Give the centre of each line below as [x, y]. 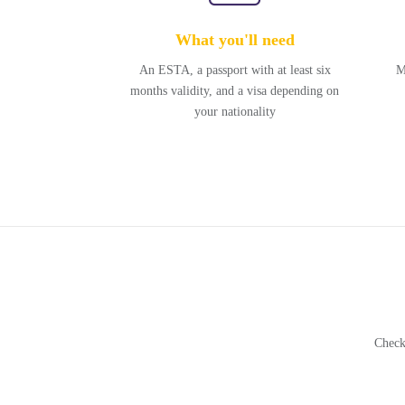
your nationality [235, 112]
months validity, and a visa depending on [235, 91]
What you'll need [235, 40]
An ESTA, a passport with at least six [235, 70]
